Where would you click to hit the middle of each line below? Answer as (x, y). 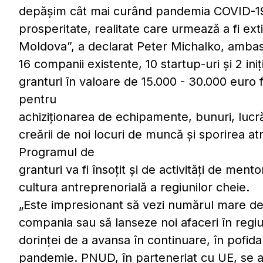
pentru (38, 100)
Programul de (57, 152)
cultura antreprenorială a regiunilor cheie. (134, 188)
